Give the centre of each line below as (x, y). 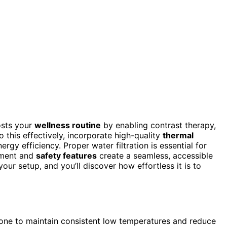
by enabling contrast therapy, (158, 125)
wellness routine (68, 125)
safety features (66, 155)
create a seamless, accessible (155, 155)
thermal (178, 135)
